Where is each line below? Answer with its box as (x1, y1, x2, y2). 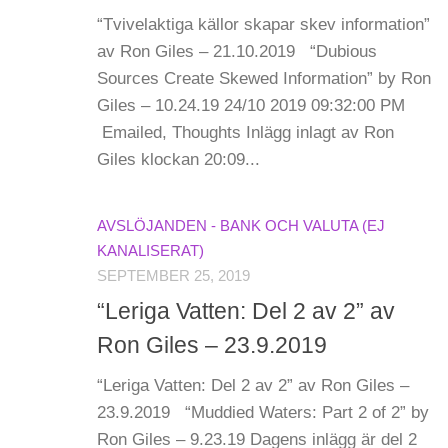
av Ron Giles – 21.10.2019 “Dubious (97, 42, 377, 62)
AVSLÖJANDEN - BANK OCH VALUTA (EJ (97, 218, 385, 235)
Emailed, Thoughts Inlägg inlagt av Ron (97, 123, 394, 143)
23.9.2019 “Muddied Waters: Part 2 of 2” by (97, 402, 429, 422)
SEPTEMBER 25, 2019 (97, 268, 250, 285)
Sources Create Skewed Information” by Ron (97, 69, 431, 89)
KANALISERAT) (97, 243, 204, 260)
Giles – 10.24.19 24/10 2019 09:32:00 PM (97, 96, 405, 116)
